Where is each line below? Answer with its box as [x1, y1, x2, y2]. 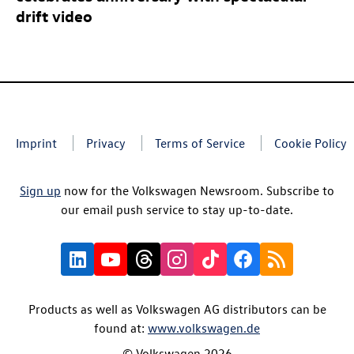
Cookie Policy [274, 134, 347, 151]
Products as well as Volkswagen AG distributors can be [28, 300, 326, 317]
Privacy [86, 134, 126, 151]
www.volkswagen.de [148, 319, 260, 336]
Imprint [16, 134, 57, 151]
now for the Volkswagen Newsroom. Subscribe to [61, 182, 334, 198]
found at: [94, 319, 148, 336]
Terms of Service [155, 134, 245, 151]
